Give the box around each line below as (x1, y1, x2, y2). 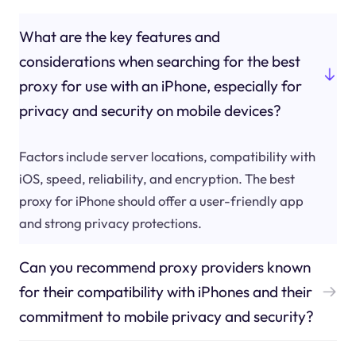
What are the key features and (18, 27, 220, 47)
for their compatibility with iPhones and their (18, 281, 312, 301)
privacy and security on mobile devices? (18, 101, 281, 121)
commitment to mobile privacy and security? (18, 306, 314, 326)
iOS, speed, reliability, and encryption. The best (18, 169, 295, 187)
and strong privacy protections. (18, 214, 202, 231)
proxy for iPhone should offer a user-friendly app (18, 192, 304, 209)
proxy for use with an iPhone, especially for (18, 76, 302, 96)
